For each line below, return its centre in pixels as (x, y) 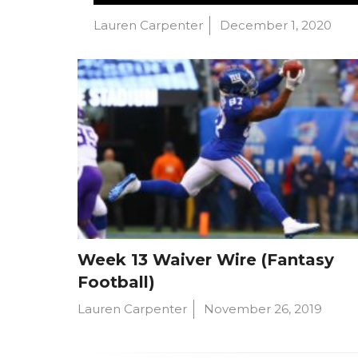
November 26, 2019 (263, 308)
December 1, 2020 (276, 26)
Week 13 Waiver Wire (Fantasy (206, 259)
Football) (117, 282)
